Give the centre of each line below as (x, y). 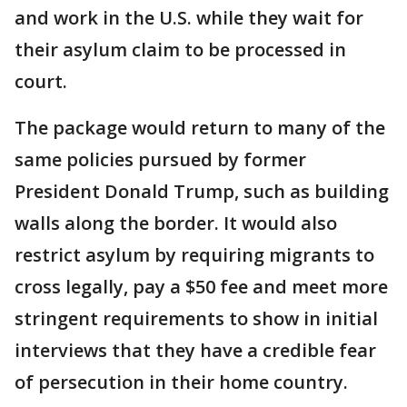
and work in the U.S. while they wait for (189, 18)
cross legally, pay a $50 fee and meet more (201, 287)
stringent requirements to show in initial (196, 319)
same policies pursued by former (160, 160)
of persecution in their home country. (181, 382)
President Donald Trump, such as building (202, 192)
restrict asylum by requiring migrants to (194, 255)
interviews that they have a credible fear (195, 351)
